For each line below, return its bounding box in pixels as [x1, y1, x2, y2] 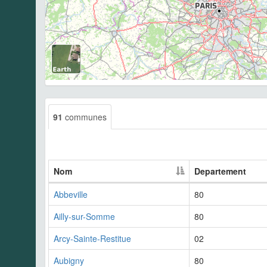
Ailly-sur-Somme [54, 210, 115, 222]
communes [63, 110, 107, 123]
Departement [194, 164, 246, 177]
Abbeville [54, 188, 88, 200]
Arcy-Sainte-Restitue [54, 232, 131, 244]
